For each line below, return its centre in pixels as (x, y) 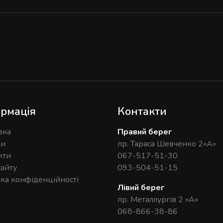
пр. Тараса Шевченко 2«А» (167, 144)
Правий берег (145, 132)
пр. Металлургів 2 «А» (158, 200)
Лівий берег (141, 188)
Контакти (142, 112)
